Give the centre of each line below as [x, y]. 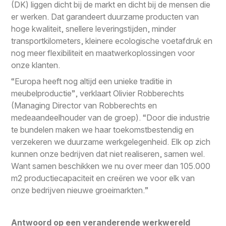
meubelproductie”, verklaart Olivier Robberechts [98, 93]
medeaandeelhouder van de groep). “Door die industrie [111, 117]
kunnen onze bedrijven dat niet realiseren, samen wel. [108, 154]
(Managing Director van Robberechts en [84, 105]
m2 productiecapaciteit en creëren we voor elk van [103, 178]
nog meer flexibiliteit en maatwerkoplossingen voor [103, 53]
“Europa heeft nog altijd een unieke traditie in [92, 81]
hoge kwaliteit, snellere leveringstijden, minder [94, 29]
